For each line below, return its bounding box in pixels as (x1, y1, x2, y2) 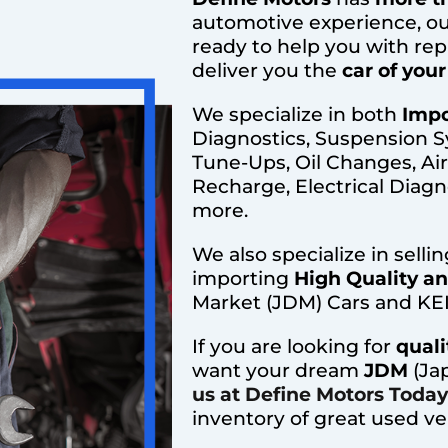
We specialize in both (192, 103, 397, 127)
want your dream (192, 359, 364, 383)
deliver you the (192, 59, 337, 83)
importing (192, 267, 294, 291)
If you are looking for (192, 335, 396, 359)
